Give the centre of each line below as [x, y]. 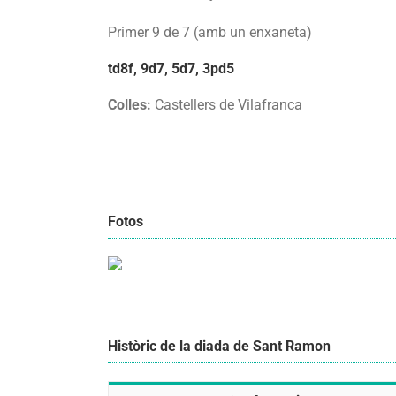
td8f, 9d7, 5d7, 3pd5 [171, 68]
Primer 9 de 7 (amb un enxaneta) [210, 32]
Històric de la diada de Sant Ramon [219, 346]
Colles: [129, 105]
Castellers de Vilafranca [227, 105]
